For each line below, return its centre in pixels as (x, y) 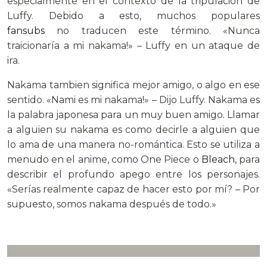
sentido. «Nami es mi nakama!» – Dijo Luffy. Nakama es (133, 100)
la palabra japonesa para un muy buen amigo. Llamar (133, 115)
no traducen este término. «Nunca (152, 31)
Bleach (217, 160)
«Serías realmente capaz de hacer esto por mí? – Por (133, 190)
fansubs (26, 31)
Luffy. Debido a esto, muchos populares (133, 16)
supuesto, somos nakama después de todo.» (112, 204)
